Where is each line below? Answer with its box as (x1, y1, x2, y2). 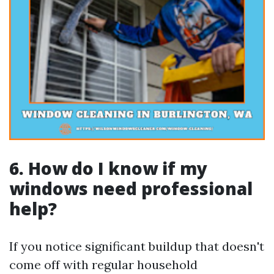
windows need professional (9, 176, 253, 200)
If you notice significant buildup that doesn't (9, 238, 264, 254)
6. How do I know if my (9, 156, 207, 180)
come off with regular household (9, 256, 198, 272)
